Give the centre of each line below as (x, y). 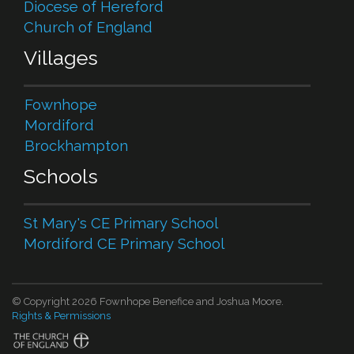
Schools (61, 177)
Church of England (88, 28)
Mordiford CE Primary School (124, 244)
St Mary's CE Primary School (121, 224)
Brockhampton (76, 146)
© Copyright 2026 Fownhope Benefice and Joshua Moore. (148, 301)
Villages (61, 58)
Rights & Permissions (61, 315)
